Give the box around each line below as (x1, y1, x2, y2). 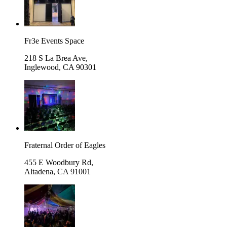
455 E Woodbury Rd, (24, 158, 93, 167)
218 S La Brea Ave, (24, 53, 88, 62)
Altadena (24, 167, 53, 176)
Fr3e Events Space (24, 36, 84, 45)
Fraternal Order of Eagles (24, 140, 105, 149)
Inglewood (24, 62, 59, 71)
